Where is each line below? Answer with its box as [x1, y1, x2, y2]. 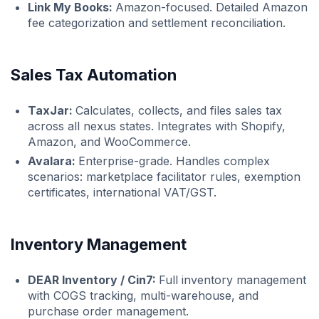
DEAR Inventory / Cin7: [28, 272, 159, 287]
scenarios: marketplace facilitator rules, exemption [28, 169, 300, 184]
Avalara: [28, 153, 78, 168]
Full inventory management [159, 272, 306, 287]
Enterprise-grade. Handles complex [78, 153, 270, 168]
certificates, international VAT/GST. [28, 184, 216, 199]
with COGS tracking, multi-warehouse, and [28, 288, 258, 303]
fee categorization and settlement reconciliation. [28, 15, 286, 30]
